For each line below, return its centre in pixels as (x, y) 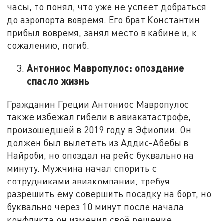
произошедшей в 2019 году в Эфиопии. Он (99, 129)
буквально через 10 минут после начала (95, 206)
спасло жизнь (58, 81)
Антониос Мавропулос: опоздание (106, 68)
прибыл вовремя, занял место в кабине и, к (102, 32)
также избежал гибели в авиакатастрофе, (99, 116)
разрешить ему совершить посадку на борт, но (109, 193)
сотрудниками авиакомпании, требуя (89, 181)
